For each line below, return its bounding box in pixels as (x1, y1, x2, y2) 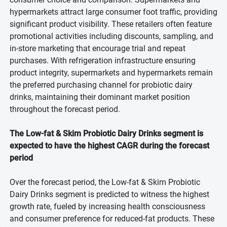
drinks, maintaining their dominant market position (10, 92, 190, 102)
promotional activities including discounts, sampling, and (10, 31, 213, 41)
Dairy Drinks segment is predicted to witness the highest (10, 190, 209, 199)
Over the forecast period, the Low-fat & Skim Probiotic (10, 177, 200, 187)
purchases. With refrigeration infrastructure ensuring (10, 56, 196, 65)
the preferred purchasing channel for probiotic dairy (10, 80, 193, 90)
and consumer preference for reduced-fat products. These (10, 214, 214, 223)
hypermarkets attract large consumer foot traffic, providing (10, 7, 217, 17)
